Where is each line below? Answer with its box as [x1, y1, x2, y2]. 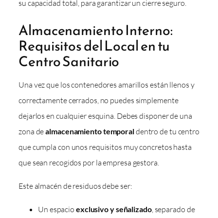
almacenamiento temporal [45, 127, 134, 136]
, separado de [151, 204, 195, 215]
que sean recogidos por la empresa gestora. [18, 158, 159, 168]
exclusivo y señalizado [75, 204, 152, 214]
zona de [18, 127, 46, 137]
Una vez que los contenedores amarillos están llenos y [18, 80, 195, 90]
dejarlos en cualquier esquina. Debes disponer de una [18, 111, 192, 121]
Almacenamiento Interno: [18, 20, 173, 41]
